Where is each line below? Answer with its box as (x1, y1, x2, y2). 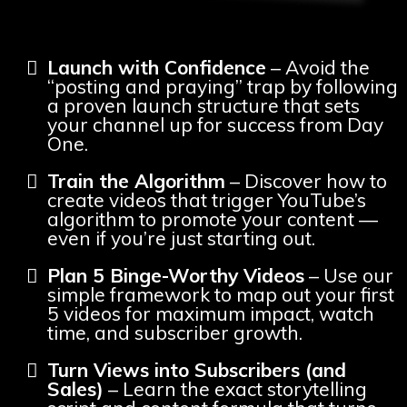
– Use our (304, 263, 393, 287)
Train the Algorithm (47, 169, 225, 193)
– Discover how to (225, 169, 387, 193)
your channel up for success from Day (47, 113, 383, 136)
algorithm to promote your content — (47, 207, 378, 231)
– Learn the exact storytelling (104, 377, 367, 401)
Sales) (47, 377, 104, 401)
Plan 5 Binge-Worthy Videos (47, 263, 304, 287)
